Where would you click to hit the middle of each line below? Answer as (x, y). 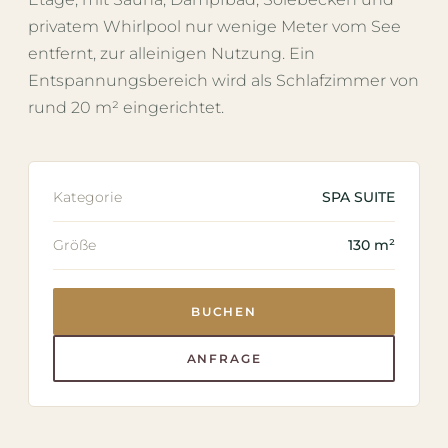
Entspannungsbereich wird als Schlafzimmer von (223, 80)
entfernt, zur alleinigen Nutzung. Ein (171, 53)
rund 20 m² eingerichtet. (126, 107)
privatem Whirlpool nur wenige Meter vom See (214, 26)
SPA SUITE (358, 197)
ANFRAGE (224, 358)
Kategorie (87, 197)
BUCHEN (224, 311)
